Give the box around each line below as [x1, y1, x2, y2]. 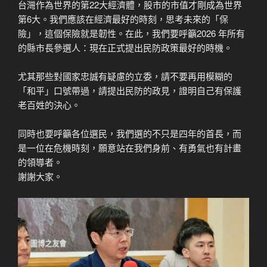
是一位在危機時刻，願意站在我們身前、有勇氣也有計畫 [18, 141, 241, 154]
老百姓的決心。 [18, 98, 80, 111]
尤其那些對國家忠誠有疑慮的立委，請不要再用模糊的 [18, 69, 232, 82]
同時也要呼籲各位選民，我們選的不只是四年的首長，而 [18, 126, 241, 139]
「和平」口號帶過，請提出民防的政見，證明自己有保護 [18, 83, 241, 97]
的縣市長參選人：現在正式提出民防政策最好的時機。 [18, 41, 232, 54]
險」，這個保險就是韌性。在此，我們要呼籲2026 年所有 [18, 26, 245, 39]
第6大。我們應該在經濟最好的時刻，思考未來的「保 [18, 12, 228, 25]
